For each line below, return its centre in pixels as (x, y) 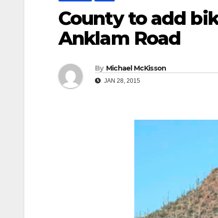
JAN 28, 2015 (121, 81)
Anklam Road (120, 38)
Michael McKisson (136, 68)
